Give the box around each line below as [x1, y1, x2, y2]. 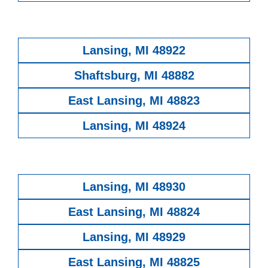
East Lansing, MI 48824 [68, 205, 200, 218]
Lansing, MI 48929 [83, 230, 185, 243]
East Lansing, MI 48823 [68, 93, 200, 107]
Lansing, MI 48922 [83, 43, 185, 57]
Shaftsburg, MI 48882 [74, 68, 194, 82]
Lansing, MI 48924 [83, 118, 185, 132]
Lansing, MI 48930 [83, 179, 185, 193]
